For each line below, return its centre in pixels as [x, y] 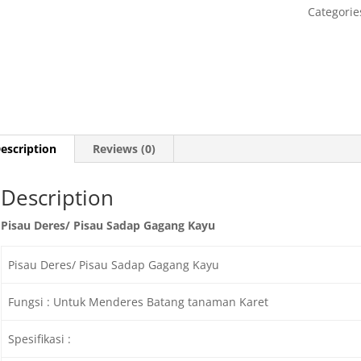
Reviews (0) [124, 148]
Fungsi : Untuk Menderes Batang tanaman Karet [139, 301]
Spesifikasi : [40, 338]
